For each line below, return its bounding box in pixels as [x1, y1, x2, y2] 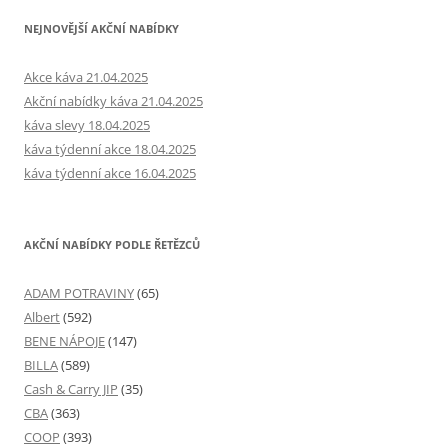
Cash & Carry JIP [24, 379, 118, 398]
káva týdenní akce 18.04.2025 [24, 139, 196, 158]
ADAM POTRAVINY [24, 283, 134, 302]
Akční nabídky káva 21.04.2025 [24, 91, 203, 110]
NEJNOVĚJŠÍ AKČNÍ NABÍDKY [24, 20, 179, 36]
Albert [24, 307, 60, 326]
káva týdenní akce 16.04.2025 [24, 163, 196, 182]
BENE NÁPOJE [24, 331, 105, 350]
